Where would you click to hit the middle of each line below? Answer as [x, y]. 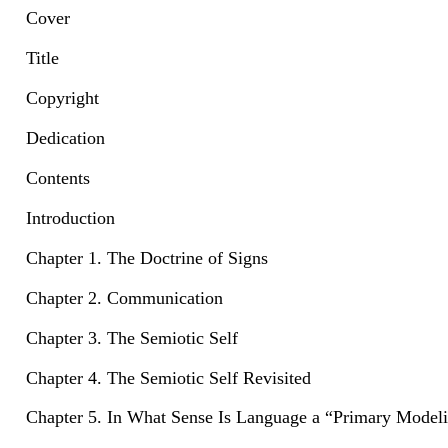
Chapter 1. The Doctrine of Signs [147, 257]
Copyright [62, 97]
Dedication [65, 137]
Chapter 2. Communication [124, 297]
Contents [58, 177]
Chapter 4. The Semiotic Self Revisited [168, 377]
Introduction [70, 217]
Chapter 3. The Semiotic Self [132, 337]
